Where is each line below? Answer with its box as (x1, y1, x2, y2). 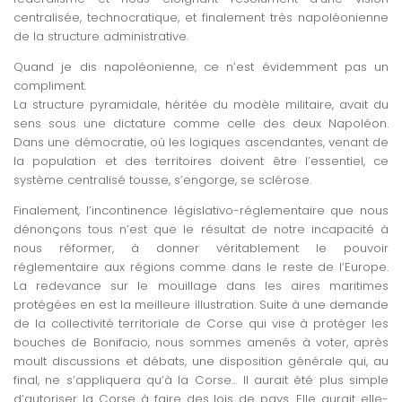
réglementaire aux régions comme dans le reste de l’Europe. (13, 258, 389, 275)
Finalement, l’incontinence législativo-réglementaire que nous (13, 201, 389, 219)
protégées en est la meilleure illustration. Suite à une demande (13, 295, 389, 313)
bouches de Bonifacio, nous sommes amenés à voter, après (13, 333, 389, 351)
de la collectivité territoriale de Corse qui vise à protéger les (13, 314, 389, 332)
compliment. (13, 76, 86, 94)
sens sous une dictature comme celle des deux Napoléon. (13, 114, 389, 132)
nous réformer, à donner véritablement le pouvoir (13, 239, 389, 257)
